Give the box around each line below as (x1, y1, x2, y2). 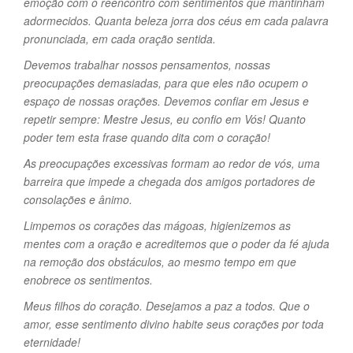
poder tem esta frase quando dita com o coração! (24, 129, 270, 145)
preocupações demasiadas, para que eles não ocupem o (24, 75, 308, 91)
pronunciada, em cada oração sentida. (24, 31, 216, 46)
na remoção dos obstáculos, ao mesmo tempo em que (24, 254, 296, 269)
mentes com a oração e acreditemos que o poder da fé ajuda (24, 236, 329, 251)
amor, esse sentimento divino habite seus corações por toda (24, 316, 324, 332)
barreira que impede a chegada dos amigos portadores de (24, 173, 315, 189)
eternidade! (24, 334, 80, 350)
